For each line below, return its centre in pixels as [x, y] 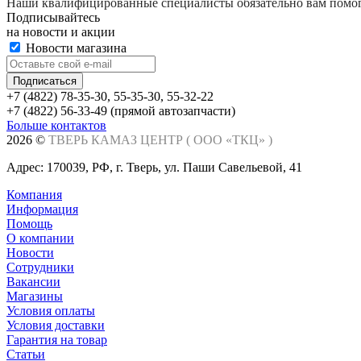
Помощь [29, 223]
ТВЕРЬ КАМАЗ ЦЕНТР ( [119, 139]
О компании [40, 238]
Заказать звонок [153, 125]
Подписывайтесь [53, 17]
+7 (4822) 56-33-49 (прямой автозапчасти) [121, 110]
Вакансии [33, 281]
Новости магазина [75, 48]
